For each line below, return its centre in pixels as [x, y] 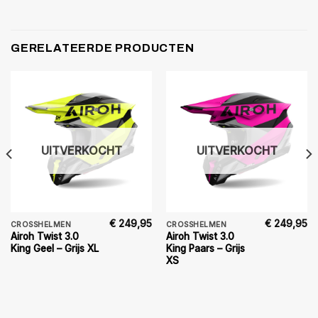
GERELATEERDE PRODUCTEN [103, 48]
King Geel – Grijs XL [54, 248]
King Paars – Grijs [205, 248]
